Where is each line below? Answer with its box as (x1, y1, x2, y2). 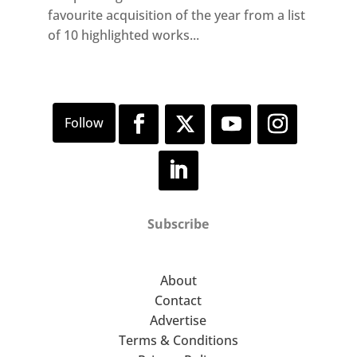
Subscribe (147, 215, 210, 233)
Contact (155, 292, 202, 310)
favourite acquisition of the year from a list (47, 6, 305, 25)
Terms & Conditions (118, 331, 238, 350)
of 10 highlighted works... (47, 26, 199, 45)
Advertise (150, 312, 207, 330)
